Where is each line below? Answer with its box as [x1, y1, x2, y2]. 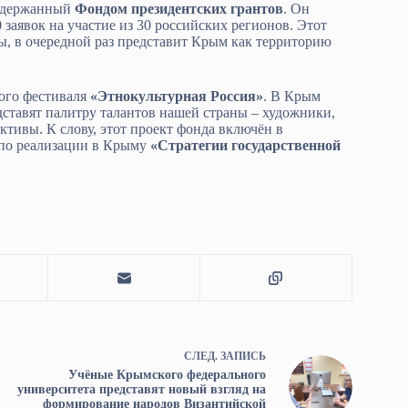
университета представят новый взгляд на [16, 382, 266, 397]
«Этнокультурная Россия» [90, 88, 263, 105]
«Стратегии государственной [147, 138, 341, 154]
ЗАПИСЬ [219, 350, 266, 363]
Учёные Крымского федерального [67, 368, 266, 382]
